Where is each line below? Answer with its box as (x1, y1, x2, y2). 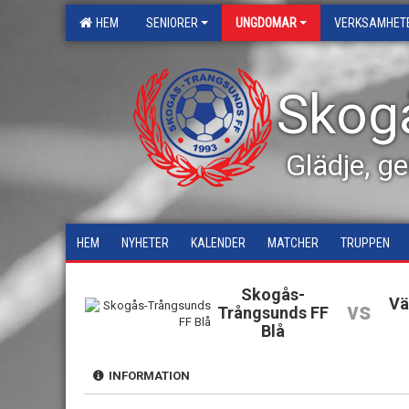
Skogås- (240, 285, 305, 304)
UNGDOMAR (236, 16, 297, 30)
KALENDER (191, 236, 246, 250)
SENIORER (146, 16, 198, 30)
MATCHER (267, 236, 319, 250)
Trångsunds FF (216, 303, 329, 322)
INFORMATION (103, 369, 190, 383)
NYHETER (121, 236, 169, 250)
